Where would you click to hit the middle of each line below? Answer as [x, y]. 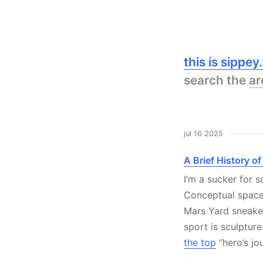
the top [200, 242]
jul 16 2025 [203, 134]
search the [216, 80]
